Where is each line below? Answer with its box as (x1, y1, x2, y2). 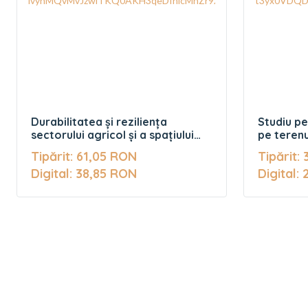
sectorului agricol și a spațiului (31, 128, 194, 142)
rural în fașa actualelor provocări (31, 141, 210, 155)
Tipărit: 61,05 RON (31, 148, 137, 164)
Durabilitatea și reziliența (31, 115, 167, 129)
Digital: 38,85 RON (31, 166, 137, 181)
